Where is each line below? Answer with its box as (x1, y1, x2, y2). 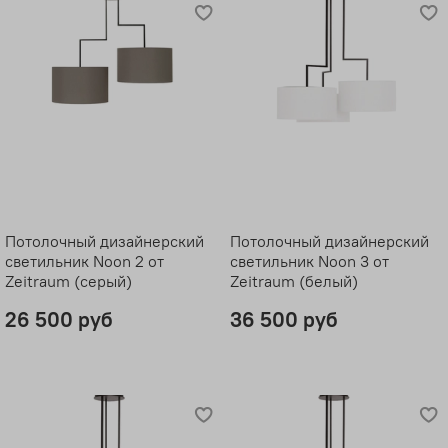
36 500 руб (229, 306, 338, 334)
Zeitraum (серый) (4, 271, 132, 292)
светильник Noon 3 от (229, 251, 389, 272)
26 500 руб (4, 306, 113, 334)
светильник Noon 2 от (4, 251, 164, 272)
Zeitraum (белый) (229, 271, 358, 292)
